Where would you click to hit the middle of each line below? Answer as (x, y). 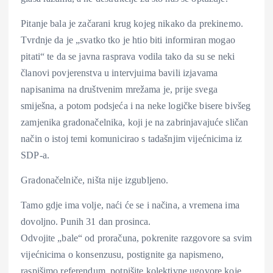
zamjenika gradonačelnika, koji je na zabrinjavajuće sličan (135, 122)
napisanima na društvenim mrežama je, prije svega (119, 89)
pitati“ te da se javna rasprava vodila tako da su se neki (128, 56)
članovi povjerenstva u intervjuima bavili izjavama (119, 73)
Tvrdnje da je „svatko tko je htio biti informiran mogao (128, 40)
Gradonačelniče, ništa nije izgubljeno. (95, 180)
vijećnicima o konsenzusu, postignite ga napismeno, (122, 254)
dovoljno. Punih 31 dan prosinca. (86, 221)
